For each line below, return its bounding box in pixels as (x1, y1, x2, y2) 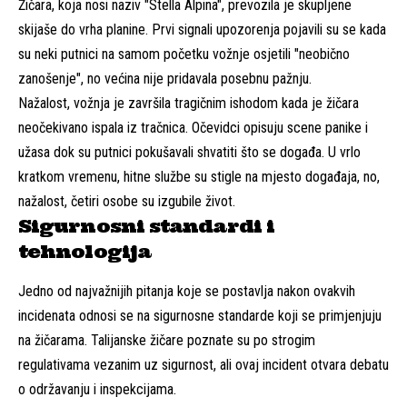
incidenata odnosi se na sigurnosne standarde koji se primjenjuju (18, 306, 382, 324)
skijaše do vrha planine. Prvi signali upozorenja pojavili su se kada (18, 20, 386, 38)
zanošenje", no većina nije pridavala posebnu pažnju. (18, 69, 312, 87)
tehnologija (18, 239, 152, 263)
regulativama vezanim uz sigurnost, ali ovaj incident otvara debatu (18, 355, 389, 373)
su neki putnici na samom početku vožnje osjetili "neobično (18, 45, 350, 63)
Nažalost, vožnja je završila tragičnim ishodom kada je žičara (18, 94, 359, 112)
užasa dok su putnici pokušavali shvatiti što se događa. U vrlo (18, 143, 361, 161)
